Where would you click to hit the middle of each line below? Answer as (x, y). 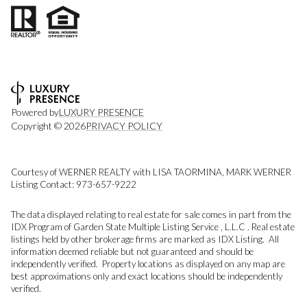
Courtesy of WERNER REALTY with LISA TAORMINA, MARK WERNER (151, 172)
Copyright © (37, 125)
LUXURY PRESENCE (101, 112)
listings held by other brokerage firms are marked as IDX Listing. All (145, 240)
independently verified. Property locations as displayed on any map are (148, 264)
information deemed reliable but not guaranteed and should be (132, 252)
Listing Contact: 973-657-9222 (75, 184)
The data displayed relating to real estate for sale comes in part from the (151, 215)
